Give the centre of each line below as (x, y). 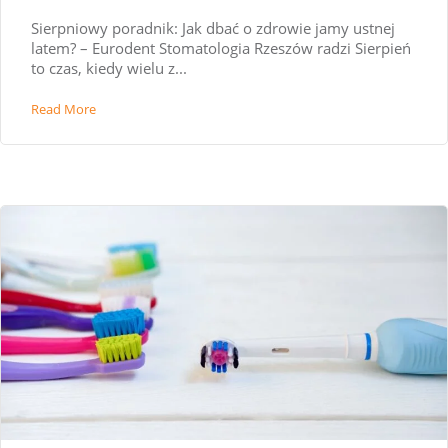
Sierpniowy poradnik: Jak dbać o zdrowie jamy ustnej (213, 27)
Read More (63, 108)
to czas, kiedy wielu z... (109, 67)
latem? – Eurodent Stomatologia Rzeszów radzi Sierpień (221, 47)
